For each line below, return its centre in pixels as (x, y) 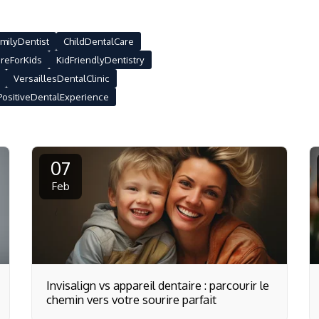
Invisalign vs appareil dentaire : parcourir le (158, 286)
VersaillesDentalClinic (62, 78)
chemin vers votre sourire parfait (131, 300)
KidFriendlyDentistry (100, 60)
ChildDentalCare (99, 41)
